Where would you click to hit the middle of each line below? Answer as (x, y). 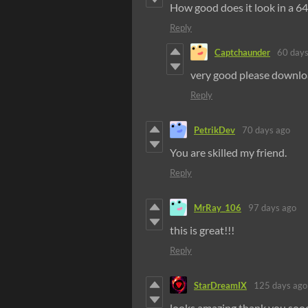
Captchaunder (242, 52)
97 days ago (272, 207)
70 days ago (266, 130)
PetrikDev (214, 130)
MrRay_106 (218, 207)
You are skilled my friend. (229, 153)
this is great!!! (202, 230)
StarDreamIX (220, 285)
